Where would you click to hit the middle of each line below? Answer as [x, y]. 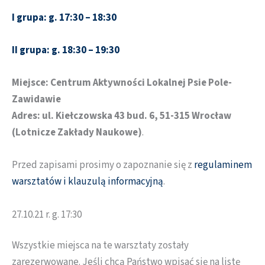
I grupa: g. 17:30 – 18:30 [64, 17]
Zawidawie [36, 100]
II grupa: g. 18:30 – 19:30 [66, 50]
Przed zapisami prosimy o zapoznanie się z [102, 165]
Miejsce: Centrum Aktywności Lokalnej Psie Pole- [122, 83]
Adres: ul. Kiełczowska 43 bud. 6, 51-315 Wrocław [122, 116]
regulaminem [222, 165]
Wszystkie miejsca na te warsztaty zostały [100, 245]
